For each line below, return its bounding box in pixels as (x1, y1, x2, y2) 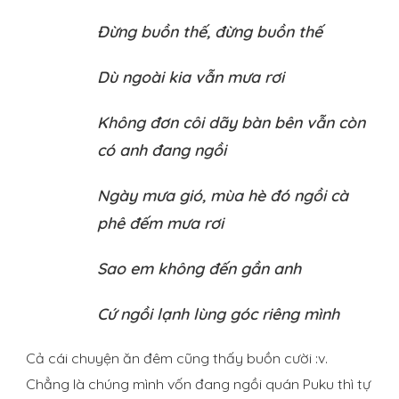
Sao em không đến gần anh (97, 258, 301, 279)
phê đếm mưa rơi (97, 213, 224, 233)
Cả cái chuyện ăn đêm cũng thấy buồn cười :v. (26, 349, 328, 368)
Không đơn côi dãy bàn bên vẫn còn (97, 112, 365, 133)
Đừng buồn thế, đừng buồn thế (97, 21, 322, 42)
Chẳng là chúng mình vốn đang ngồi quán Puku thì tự (26, 375, 370, 394)
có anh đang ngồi (97, 140, 226, 160)
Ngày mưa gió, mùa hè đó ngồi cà (97, 185, 348, 206)
